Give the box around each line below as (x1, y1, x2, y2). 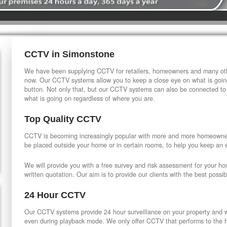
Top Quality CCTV (24, 114, 101, 124)
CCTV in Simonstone (24, 49, 115, 59)
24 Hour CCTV (24, 190, 86, 200)
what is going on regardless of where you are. (24, 94, 155, 103)
